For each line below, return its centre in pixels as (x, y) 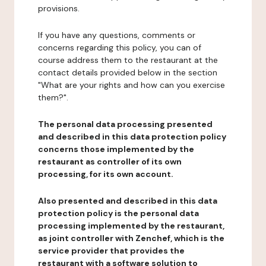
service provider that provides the (111, 251)
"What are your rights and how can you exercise (132, 85)
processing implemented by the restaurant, (131, 226)
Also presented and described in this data (128, 201)
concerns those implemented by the (116, 149)
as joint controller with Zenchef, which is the (131, 238)
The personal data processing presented (125, 124)
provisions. (59, 8)
